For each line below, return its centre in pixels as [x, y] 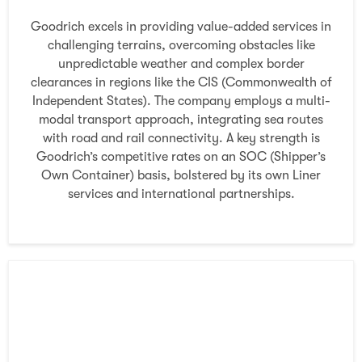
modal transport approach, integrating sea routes [181, 119]
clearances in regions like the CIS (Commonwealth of [181, 82]
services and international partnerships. [181, 194]
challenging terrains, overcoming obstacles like [181, 45]
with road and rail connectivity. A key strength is [181, 138]
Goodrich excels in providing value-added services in [181, 26]
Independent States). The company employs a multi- [181, 101]
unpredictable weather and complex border [181, 63]
